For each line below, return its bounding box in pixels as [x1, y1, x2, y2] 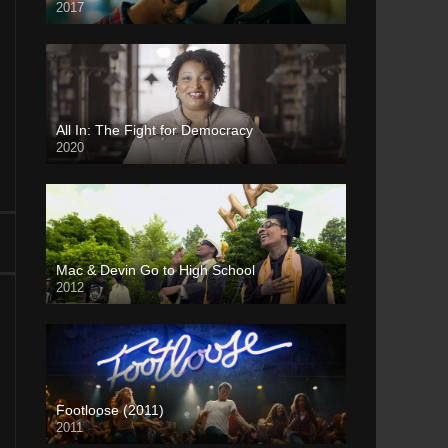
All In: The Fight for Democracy [56, 122, 253, 138]
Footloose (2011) [56, 402, 164, 418]
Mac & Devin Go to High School [56, 262, 255, 278]
